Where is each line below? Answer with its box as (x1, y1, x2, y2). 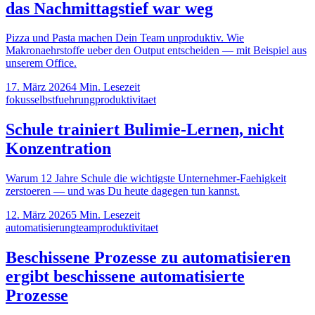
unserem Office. (6, 57, 77, 70)
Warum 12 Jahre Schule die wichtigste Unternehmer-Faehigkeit (6, 172, 286, 185)
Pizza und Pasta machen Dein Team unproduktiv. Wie (6, 32, 244, 44)
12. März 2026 (6, 209, 71, 221)
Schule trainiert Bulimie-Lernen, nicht (6, 120, 284, 139)
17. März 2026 (6, 81, 71, 94)
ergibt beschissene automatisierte (6, 267, 245, 286)
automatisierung (6, 221, 76, 234)
